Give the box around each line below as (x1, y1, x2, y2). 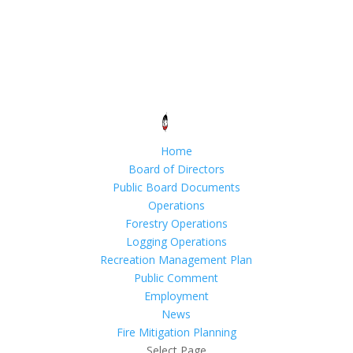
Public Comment (134, 269, 219, 285)
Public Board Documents (112, 179, 240, 195)
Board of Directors (128, 161, 225, 176)
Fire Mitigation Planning (116, 324, 236, 340)
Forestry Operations (124, 215, 228, 231)
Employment (143, 288, 209, 303)
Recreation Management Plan (100, 251, 253, 267)
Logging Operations (125, 233, 227, 249)
